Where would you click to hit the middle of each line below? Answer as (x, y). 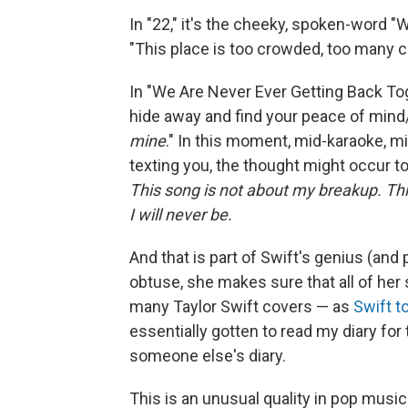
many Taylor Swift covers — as (241, 306)
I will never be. (181, 214)
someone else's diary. (208, 355)
